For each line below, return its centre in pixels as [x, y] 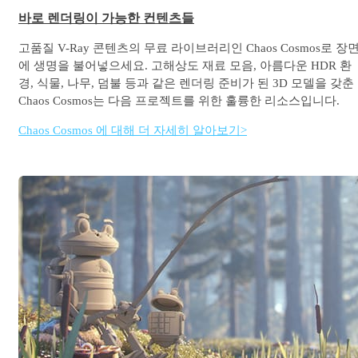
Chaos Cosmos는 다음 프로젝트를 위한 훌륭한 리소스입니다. [179, 101]
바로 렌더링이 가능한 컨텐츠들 [106, 18]
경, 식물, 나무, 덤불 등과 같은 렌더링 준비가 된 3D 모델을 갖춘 [186, 84]
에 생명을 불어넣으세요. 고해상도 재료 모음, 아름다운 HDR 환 [185, 66]
